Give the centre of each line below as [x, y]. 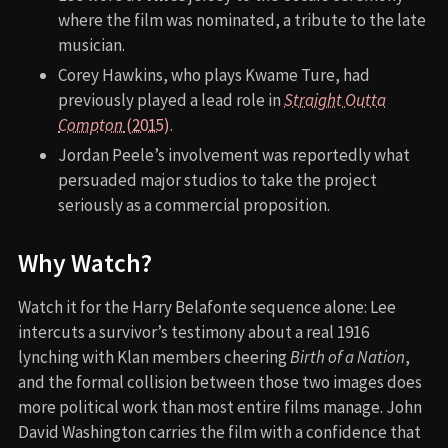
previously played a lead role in [171, 100]
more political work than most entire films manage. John [220, 407]
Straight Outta [335, 100]
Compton [90, 125]
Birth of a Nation [347, 357]
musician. [91, 45]
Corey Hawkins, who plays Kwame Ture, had [214, 75]
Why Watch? [85, 263]
